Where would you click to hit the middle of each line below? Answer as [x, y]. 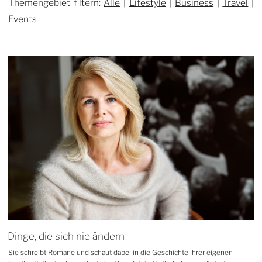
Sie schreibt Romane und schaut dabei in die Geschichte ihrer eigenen [120, 253]
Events [23, 19]
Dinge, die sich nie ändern [66, 236]
